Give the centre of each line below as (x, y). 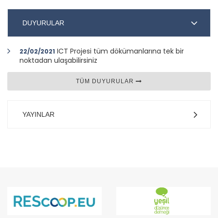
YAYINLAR (38, 114)
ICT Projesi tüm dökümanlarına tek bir (120, 51)
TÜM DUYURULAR (106, 81)
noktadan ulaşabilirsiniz (58, 60)
